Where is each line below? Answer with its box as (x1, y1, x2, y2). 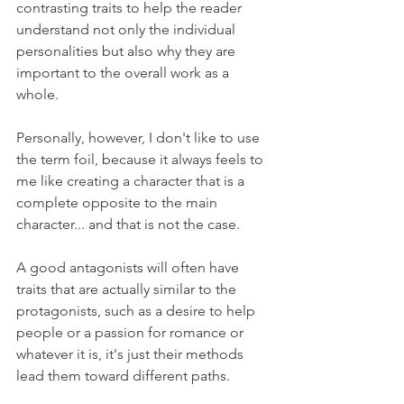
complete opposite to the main (16, 194, 221, 211)
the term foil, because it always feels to (16, 151, 267, 168)
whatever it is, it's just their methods (16, 345, 247, 363)
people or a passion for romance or (16, 324, 247, 341)
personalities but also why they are (16, 42, 239, 60)
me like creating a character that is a (16, 172, 248, 189)
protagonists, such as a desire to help (16, 302, 259, 319)
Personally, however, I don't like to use (16, 129, 263, 146)
